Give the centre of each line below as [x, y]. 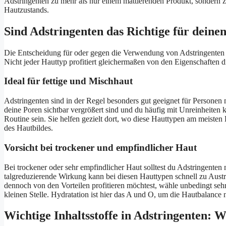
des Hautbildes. [29, 128]
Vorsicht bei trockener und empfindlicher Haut [100, 147]
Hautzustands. [26, 10]
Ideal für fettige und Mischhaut [68, 81]
